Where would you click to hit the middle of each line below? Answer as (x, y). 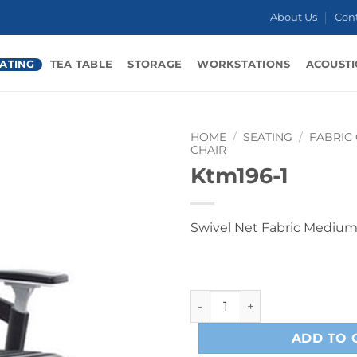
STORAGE (155, 64)
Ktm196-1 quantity (242, 298)
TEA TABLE (81, 64)
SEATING (268, 137)
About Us (294, 17)
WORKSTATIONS (244, 64)
